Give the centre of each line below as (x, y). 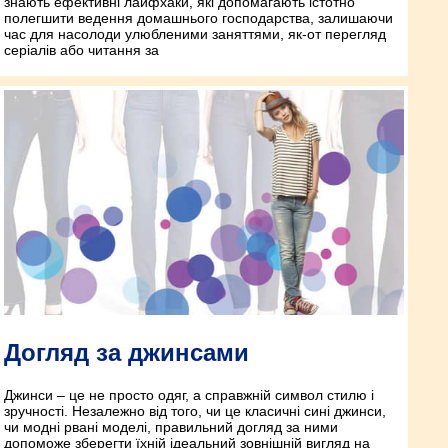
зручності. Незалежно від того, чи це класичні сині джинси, (195, 411)
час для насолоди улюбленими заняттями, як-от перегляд (195, 34)
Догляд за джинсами (126, 353)
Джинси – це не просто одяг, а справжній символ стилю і (189, 395)
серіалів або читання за (81, 50)
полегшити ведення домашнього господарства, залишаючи (198, 18)
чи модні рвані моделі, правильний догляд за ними (171, 427)
